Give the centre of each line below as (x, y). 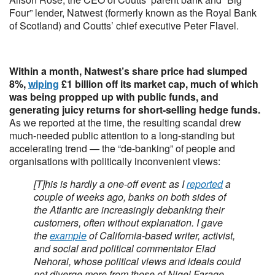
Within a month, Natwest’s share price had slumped (128, 71)
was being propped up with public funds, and (114, 97)
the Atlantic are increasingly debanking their (129, 210)
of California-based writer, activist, (161, 235)
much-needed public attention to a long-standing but (122, 135)
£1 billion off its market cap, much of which (159, 84)
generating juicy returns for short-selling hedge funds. (135, 110)
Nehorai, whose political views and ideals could (137, 261)
